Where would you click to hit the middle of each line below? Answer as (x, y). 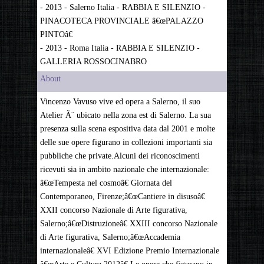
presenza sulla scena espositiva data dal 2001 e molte (127, 129)
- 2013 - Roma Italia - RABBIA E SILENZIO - (120, 48)
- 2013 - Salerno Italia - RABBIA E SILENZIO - (123, 7)
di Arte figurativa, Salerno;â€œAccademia (110, 237)
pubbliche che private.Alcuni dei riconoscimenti (120, 156)
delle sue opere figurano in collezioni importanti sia (126, 142)
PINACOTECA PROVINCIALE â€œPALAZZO (121, 21)
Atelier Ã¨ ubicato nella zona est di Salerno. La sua (125, 115)
